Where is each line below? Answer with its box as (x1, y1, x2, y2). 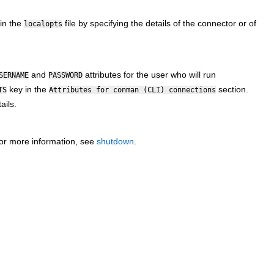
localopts (24, 19, 62, 28)
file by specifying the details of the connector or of (62, 18, 256, 28)
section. (216, 84, 248, 94)
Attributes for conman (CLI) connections (49, 85, 216, 94)
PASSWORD (48, 70, 83, 80)
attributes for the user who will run (83, 69, 216, 80)
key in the (7, 84, 49, 94)
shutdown (97, 136, 134, 146)
